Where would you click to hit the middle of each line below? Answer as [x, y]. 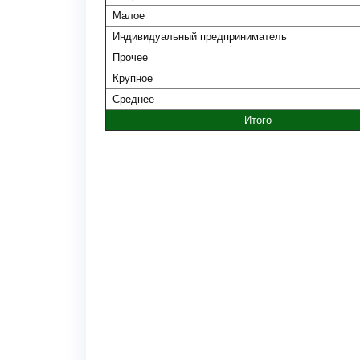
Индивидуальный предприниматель [200, 37]
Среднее [133, 99]
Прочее [130, 57]
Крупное [133, 78]
